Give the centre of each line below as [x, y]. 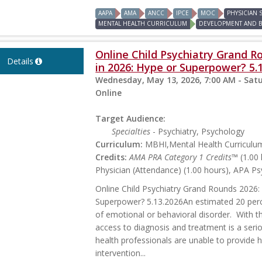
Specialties [131, 131]
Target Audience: [131, 118]
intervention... [121, 253]
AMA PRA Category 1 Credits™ [184, 157]
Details [20, 61]
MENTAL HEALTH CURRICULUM [143, 23]
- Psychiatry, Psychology [198, 131]
